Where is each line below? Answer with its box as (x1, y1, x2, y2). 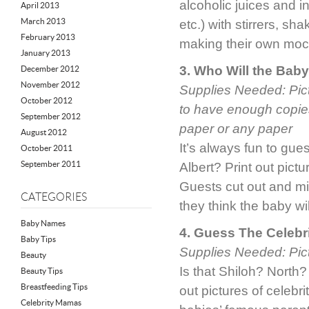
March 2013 (21, 17, 66, 26)
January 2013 (21, 48, 70, 57)
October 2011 (21, 143, 72, 152)
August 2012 (21, 128, 67, 137)
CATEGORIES (21, 191, 87, 203)
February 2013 (21, 32, 75, 41)
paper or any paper (179, 121, 292, 136)
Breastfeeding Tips (21, 282, 88, 291)
